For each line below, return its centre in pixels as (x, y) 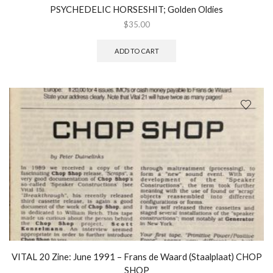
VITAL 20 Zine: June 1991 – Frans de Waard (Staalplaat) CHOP (136, 257)
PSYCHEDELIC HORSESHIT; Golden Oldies (136, 9)
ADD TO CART (136, 51)
